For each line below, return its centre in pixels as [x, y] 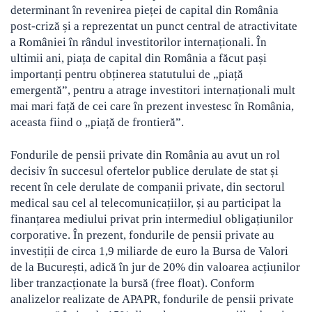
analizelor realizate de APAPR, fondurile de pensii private [152, 299]
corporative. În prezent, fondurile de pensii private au [142, 235]
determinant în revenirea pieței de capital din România [145, 10]
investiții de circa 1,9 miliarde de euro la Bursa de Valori [149, 251]
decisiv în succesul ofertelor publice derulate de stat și [145, 171]
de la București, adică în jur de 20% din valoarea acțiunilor [155, 267]
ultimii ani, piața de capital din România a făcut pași [139, 58]
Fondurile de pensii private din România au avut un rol [145, 155]
